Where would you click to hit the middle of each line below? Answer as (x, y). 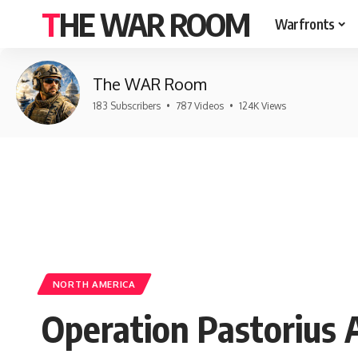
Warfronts (305, 24)
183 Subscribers (127, 106)
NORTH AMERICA (94, 284)
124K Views (263, 106)
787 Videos (200, 106)
